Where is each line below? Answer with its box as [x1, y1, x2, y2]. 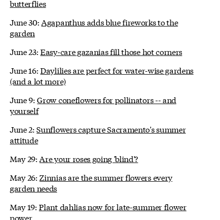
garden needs [10, 182, 57, 193]
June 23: [10, 45, 41, 57]
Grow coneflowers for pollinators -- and [37, 93, 176, 105]
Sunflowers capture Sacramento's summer [36, 123, 186, 135]
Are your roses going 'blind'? [39, 152, 138, 164]
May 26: [10, 171, 40, 183]
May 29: [10, 152, 40, 164]
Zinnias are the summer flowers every [39, 171, 172, 183]
